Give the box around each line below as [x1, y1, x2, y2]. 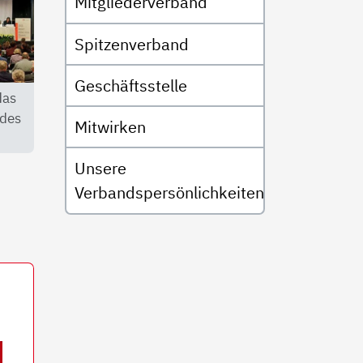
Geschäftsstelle [74, 74, 187, 96]
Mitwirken [74, 115, 146, 138]
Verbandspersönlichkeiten [74, 181, 264, 203]
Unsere [74, 156, 126, 179]
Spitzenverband [74, 32, 189, 55]
